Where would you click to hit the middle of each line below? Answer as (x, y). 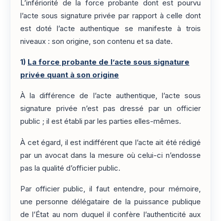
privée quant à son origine (70, 75)
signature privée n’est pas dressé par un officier (110, 109)
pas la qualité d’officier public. (70, 168)
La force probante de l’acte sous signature (109, 62)
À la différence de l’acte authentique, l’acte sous (110, 96)
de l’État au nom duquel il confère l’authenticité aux (110, 214)
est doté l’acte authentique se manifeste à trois (110, 28)
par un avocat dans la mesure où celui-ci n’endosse (110, 155)
